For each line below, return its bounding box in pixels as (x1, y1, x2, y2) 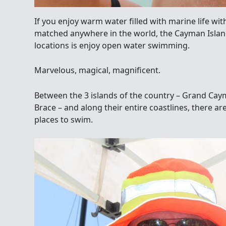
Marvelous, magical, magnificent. (34, 65, 160, 76)
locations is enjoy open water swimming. (34, 39, 190, 51)
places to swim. (34, 114, 93, 125)
